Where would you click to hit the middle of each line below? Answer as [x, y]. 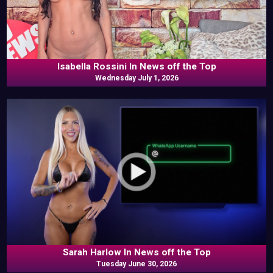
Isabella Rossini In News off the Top [136, 67]
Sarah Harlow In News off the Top [136, 252]
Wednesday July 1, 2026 [136, 78]
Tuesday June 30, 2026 [136, 264]
